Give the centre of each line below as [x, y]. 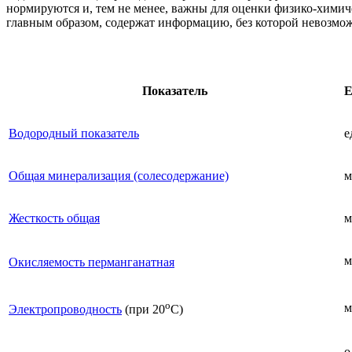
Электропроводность [65, 310]
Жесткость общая [54, 218]
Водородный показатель [74, 133]
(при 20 [143, 310]
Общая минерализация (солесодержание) [119, 175]
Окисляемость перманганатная [92, 262]
